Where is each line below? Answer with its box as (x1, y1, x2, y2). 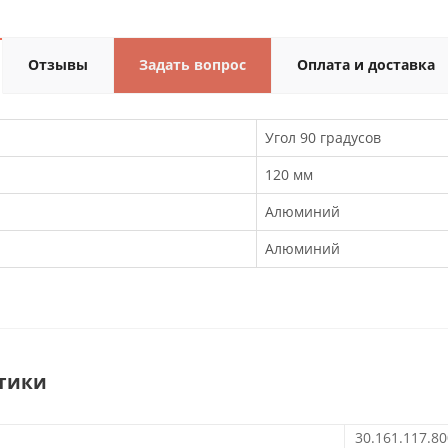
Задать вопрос (139, 55, 246, 74)
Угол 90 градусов (265, 128, 381, 147)
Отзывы (28, 55, 88, 74)
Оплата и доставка (297, 55, 435, 74)
